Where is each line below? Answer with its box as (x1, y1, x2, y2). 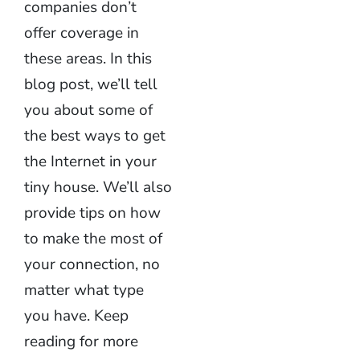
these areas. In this (24, 48, 152, 69)
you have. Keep (24, 305, 129, 326)
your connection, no (24, 254, 160, 275)
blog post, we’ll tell (24, 74, 157, 95)
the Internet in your (24, 151, 157, 172)
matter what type (24, 280, 144, 301)
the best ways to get (24, 125, 166, 146)
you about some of (24, 100, 153, 121)
